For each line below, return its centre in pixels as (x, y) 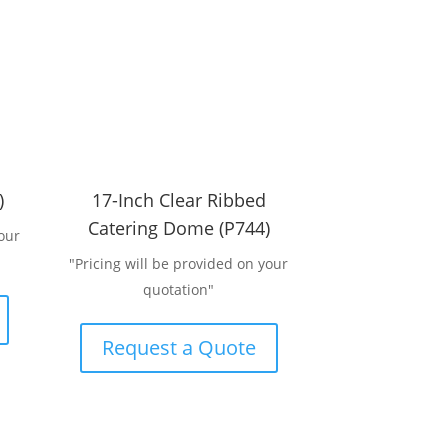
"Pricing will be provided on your (179, 263)
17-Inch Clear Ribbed (178, 199)
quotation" (179, 289)
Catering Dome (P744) (178, 227)
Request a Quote (178, 347)
